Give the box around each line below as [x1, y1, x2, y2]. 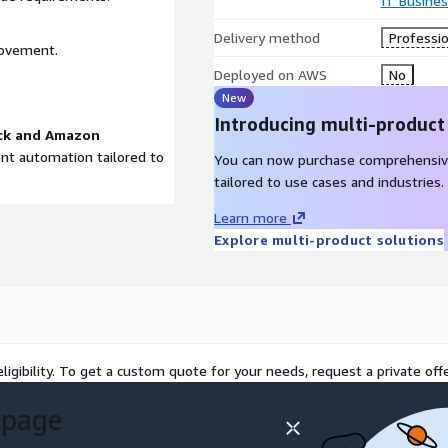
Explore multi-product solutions [214, 231, 444, 248]
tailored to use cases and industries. [214, 173, 444, 190]
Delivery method [214, 29, 320, 46]
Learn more [214, 209, 287, 226]
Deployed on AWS [214, 66, 327, 83]
